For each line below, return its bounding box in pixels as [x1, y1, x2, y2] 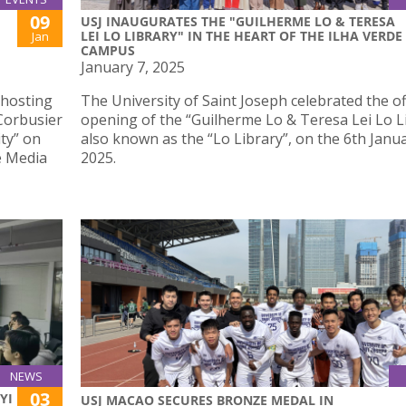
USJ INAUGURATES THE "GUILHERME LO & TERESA [81, 12, 395, 30]
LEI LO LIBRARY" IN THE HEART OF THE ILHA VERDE [81, 26, 402, 44]
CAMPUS [81, 41, 135, 59]
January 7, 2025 [81, 56, 185, 77]
